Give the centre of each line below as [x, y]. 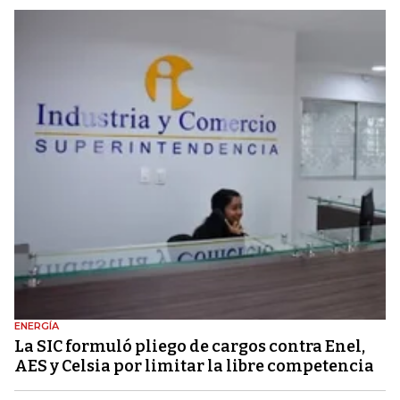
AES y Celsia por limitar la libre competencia [194, 366]
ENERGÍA [37, 325]
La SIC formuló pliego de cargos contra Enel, [190, 346]
